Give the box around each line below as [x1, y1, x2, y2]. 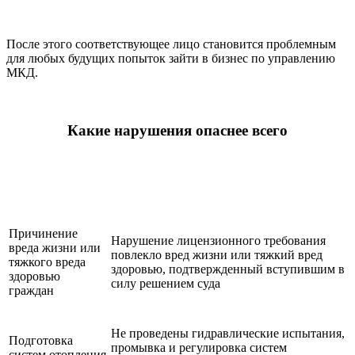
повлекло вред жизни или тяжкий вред [111, 247, 323, 261]
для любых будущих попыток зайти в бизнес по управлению [6, 52, 335, 66]
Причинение [9, 226, 78, 240]
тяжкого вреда [9, 254, 86, 269]
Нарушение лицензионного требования [111, 233, 326, 247]
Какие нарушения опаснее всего [67, 122, 288, 139]
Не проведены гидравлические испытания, [111, 326, 345, 340]
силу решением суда [111, 276, 220, 290]
